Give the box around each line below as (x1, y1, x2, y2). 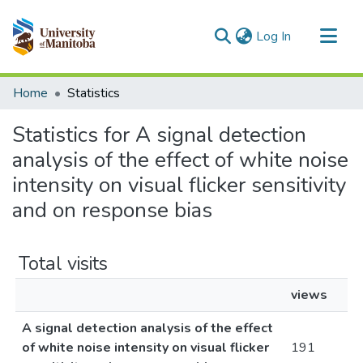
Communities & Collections (13, 77, 162, 95)
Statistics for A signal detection (12, 121, 306, 149)
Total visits (19, 250, 108, 276)
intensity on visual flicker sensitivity (12, 171, 346, 199)
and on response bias (12, 196, 212, 224)
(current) (290, 27, 338, 45)
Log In (256, 28, 291, 45)
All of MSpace (13, 103, 93, 121)
